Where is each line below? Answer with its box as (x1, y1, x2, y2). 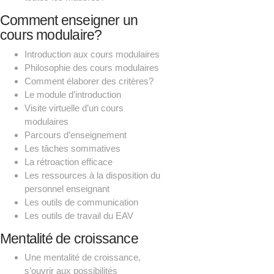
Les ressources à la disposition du (24, 169, 160, 180)
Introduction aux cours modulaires (24, 48, 160, 59)
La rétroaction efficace (24, 156, 113, 167)
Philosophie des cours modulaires (24, 62, 159, 73)
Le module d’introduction (24, 89, 121, 100)
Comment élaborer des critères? (24, 75, 154, 86)
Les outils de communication (24, 196, 138, 207)
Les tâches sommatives (24, 143, 120, 154)
